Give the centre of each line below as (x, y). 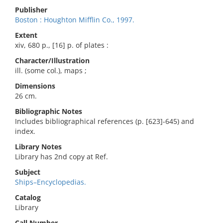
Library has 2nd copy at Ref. (61, 157)
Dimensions (35, 86)
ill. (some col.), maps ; (51, 70)
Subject (28, 172)
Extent (26, 35)
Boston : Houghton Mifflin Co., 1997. (75, 20)
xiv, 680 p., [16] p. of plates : (62, 45)
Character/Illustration (52, 60)
